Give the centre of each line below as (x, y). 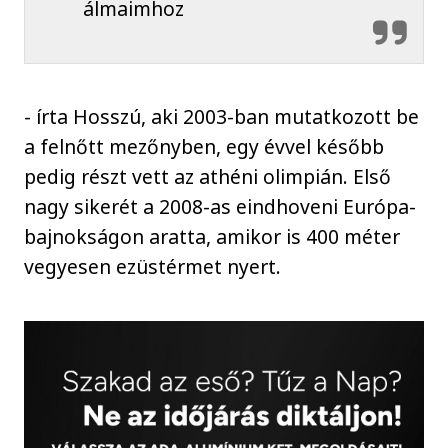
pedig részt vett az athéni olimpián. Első (208, 177)
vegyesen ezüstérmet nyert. (153, 267)
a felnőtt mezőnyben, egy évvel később (204, 147)
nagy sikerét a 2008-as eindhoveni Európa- (220, 207)
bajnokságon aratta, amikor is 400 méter (212, 237)
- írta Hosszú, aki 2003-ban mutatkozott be (222, 117)
